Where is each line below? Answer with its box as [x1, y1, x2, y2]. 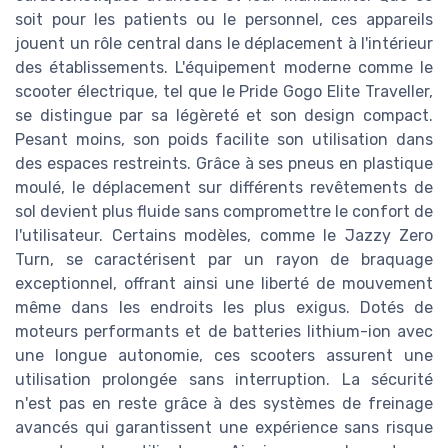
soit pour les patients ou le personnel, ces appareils [15, 10, 433, 30]
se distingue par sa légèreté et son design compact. [15, 106, 433, 126]
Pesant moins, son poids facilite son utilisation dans [15, 130, 433, 150]
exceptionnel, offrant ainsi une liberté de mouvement [15, 274, 433, 294]
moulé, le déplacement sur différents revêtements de [15, 178, 433, 198]
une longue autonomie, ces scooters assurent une [15, 346, 433, 366]
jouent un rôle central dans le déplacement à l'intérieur [15, 34, 433, 54]
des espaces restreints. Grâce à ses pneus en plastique [15, 154, 433, 174]
